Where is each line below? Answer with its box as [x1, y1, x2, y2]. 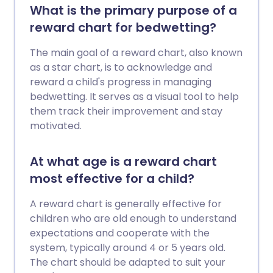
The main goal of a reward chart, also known [30, 45, 243, 60]
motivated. [30, 118, 82, 133]
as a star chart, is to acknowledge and [30, 60, 212, 74]
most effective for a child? [30, 169, 194, 187]
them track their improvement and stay [30, 104, 222, 118]
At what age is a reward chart [30, 152, 217, 170]
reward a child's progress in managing [30, 74, 211, 89]
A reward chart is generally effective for [30, 196, 222, 211]
